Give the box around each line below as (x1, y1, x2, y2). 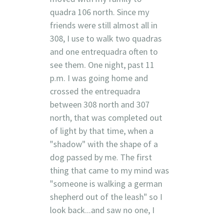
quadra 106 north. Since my (49, 6, 149, 18)
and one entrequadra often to (49, 45, 158, 57)
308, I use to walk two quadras (49, 32, 162, 44)
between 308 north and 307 (49, 98, 150, 110)
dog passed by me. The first (49, 151, 152, 163)
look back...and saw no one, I (49, 204, 154, 216)
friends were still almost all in (49, 19, 157, 31)
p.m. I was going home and (49, 72, 148, 84)
